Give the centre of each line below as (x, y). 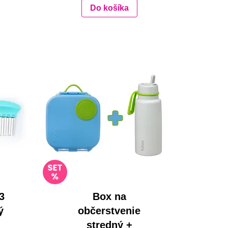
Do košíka (109, 8)
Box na (109, 197)
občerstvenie (109, 211)
